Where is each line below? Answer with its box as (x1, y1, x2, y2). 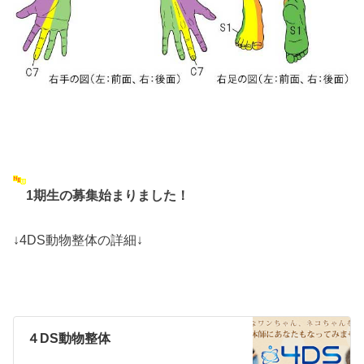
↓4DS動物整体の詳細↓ (13, 232, 144, 247)
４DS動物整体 (27, 331, 111, 346)
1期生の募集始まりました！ (26, 188, 190, 203)
